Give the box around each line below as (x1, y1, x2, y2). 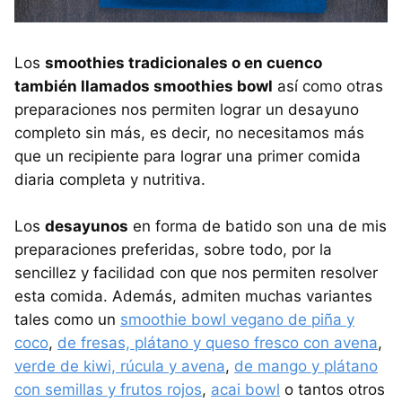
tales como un (14, 310, 120, 328)
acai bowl (211, 380, 280, 398)
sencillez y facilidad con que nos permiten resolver (14, 263, 378, 282)
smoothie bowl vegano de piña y (120, 310, 354, 328)
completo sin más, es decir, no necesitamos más (14, 123, 364, 142)
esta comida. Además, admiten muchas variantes (14, 286, 372, 305)
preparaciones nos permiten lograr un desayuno (14, 100, 359, 118)
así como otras (273, 76, 383, 95)
